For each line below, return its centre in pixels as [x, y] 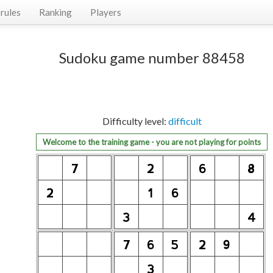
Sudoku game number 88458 [152, 58]
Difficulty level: [135, 121]
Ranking [55, 12]
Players [106, 12]
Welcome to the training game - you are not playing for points [152, 142]
